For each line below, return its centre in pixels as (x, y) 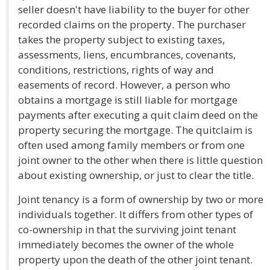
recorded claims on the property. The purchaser (132, 24)
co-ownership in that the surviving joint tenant (127, 229)
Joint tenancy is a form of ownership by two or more (141, 199)
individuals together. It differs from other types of (136, 214)
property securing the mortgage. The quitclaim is (135, 130)
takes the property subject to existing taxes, (121, 39)
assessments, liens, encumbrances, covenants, (127, 55)
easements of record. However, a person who (124, 85)
